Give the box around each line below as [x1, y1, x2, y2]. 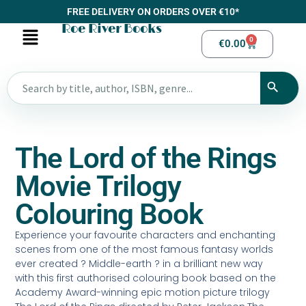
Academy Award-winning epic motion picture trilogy [15, 286, 270, 300]
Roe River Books [61, 22, 162, 37]
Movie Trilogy [15, 169, 182, 204]
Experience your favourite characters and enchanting [15, 228, 276, 242]
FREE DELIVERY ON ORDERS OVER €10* [67, 6, 239, 17]
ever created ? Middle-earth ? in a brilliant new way [15, 257, 264, 271]
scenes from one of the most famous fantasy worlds [15, 242, 274, 257]
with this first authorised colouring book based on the [15, 271, 277, 286]
